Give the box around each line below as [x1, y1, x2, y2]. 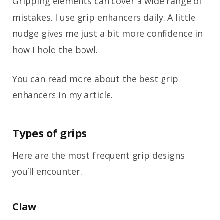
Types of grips [12, 125, 87, 140]
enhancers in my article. [12, 89, 113, 101]
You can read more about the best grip [12, 73, 178, 85]
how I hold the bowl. [12, 44, 98, 56]
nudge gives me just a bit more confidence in [12, 27, 203, 40]
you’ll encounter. [12, 165, 82, 177]
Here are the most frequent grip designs [12, 149, 185, 161]
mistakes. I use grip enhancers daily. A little [12, 11, 195, 24]
